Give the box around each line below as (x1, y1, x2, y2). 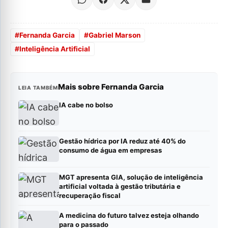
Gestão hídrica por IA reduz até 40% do (59, 136, 186, 145)
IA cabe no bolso (59, 100, 113, 109)
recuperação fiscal (59, 191, 121, 199)
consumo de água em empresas (59, 146, 162, 154)
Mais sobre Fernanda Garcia (58, 81, 164, 92)
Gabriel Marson (89, 31, 140, 39)
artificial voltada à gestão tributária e (59, 182, 181, 190)
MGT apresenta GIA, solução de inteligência (59, 173, 203, 181)
